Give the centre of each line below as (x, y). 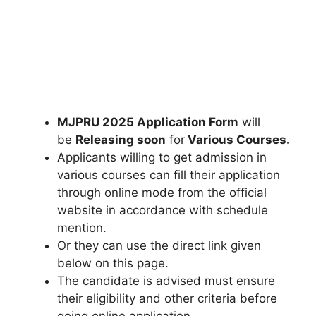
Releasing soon (121, 140)
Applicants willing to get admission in (162, 157)
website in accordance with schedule (163, 210)
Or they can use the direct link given (159, 245)
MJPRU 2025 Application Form (148, 122)
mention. (82, 228)
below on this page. (113, 263)
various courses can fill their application (169, 175)
